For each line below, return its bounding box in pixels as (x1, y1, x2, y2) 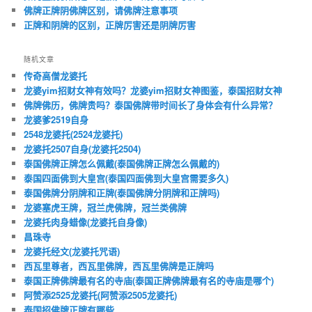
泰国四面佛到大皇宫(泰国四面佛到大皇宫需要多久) (24, 171, 229, 185)
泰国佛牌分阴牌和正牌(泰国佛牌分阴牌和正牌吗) (24, 186, 220, 200)
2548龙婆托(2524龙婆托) (24, 127, 123, 141)
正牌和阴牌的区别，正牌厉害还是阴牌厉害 (24, 18, 196, 32)
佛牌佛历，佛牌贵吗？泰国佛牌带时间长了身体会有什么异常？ (24, 98, 278, 112)
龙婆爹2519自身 (24, 113, 89, 127)
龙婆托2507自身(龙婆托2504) (24, 142, 141, 156)
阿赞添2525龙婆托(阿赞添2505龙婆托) (24, 288, 178, 302)
